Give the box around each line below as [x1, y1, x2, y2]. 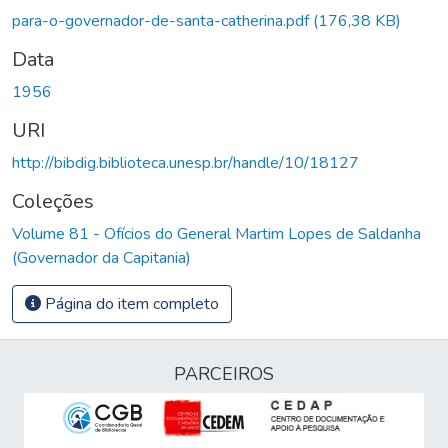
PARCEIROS [174, 362, 274, 386]
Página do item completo [41, 292, 219, 315]
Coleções [12, 187, 94, 215]
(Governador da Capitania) [12, 246, 191, 269]
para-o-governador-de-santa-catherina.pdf [12, 9, 313, 32]
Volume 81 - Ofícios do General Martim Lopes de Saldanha [12, 222, 421, 245]
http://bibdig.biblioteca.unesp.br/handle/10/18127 [12, 151, 359, 174]
